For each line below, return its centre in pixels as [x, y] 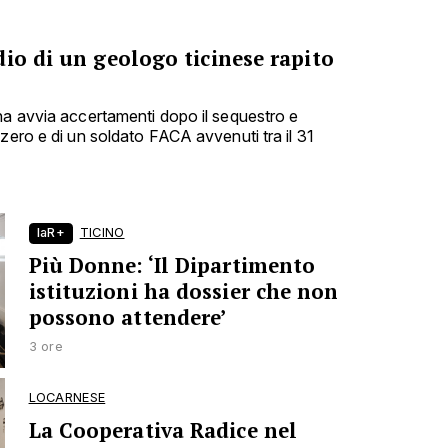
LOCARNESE [67, 397]
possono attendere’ [127, 318]
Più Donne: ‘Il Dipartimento [172, 266]
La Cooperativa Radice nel [163, 430]
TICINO [102, 233]
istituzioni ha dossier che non [183, 292]
